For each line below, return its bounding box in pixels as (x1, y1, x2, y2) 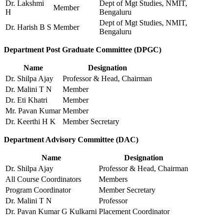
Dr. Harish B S (5, 23, 51, 32)
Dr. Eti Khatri (5, 96, 47, 105)
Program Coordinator (5, 186, 71, 195)
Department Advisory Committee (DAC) (4, 135, 138, 144)
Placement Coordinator (99, 207, 170, 216)
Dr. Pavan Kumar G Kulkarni (5, 207, 97, 216)
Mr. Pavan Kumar (5, 107, 61, 115)
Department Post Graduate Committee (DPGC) (4, 45, 161, 54)
